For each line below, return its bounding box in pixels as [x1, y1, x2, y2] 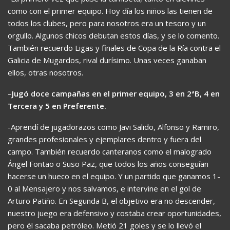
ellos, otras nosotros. [8, 67, 83, 78]
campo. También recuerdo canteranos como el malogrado [8, 146, 212, 157]
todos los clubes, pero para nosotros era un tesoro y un [8, 17, 206, 28]
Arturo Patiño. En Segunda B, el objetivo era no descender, [8, 195, 215, 206]
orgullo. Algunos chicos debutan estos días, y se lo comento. [8, 30, 219, 41]
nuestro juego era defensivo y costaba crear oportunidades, [8, 207, 221, 218]
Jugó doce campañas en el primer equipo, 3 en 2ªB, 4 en [12, 88, 220, 99]
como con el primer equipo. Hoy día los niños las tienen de [8, 5, 213, 16]
